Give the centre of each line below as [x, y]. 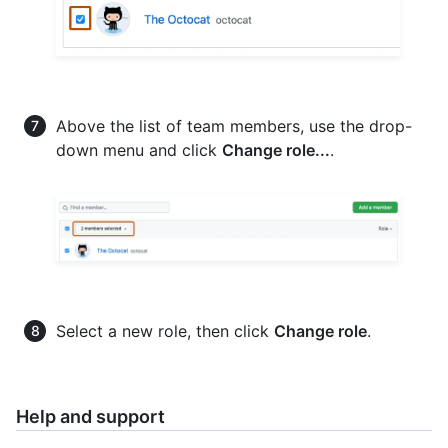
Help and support [90, 416]
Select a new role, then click [165, 330]
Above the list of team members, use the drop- [234, 126]
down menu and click [139, 150]
